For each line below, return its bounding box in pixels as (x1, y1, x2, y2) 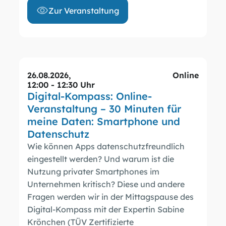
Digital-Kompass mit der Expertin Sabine (27, 204, 185, 215)
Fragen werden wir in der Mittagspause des (27, 191, 194, 202)
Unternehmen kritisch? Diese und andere (27, 179, 185, 190)
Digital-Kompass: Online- (27, 89, 152, 103)
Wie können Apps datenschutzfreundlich (27, 141, 185, 152)
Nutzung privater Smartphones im (27, 166, 160, 177)
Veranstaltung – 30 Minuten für (27, 101, 182, 116)
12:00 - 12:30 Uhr (27, 79, 95, 90)
